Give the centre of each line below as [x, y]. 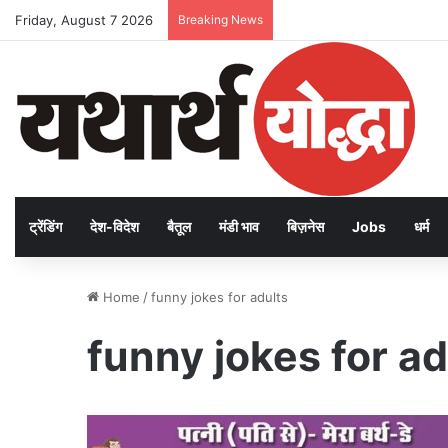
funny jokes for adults [219, 297]
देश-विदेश [114, 226]
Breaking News [220, 19]
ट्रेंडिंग [45, 226]
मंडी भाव [239, 226]
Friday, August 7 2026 [84, 20]
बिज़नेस [305, 226]
